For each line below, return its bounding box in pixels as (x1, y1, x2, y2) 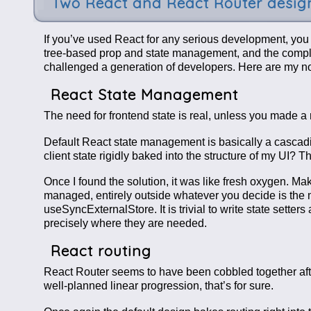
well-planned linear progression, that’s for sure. (43, 280, 274, 292)
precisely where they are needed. (43, 217, 207, 230)
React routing (51, 241, 152, 260)
